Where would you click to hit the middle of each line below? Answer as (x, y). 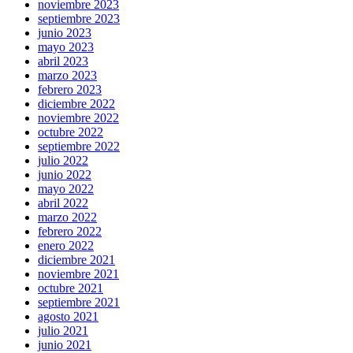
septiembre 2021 (79, 303)
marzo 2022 (67, 217)
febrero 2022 (70, 232)
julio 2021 (63, 331)
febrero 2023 (70, 90)
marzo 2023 (67, 76)
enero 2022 (66, 246)
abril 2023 (63, 61)
